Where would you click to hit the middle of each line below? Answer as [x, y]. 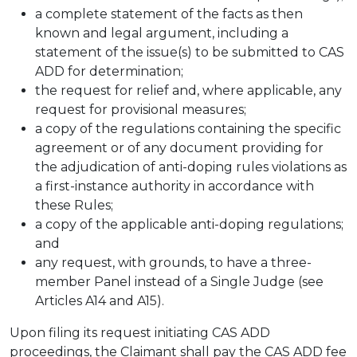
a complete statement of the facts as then [169, 14]
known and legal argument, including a [162, 33]
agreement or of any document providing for [179, 148]
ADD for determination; [109, 71]
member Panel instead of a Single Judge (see [179, 282]
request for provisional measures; [141, 110]
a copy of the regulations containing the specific [188, 129]
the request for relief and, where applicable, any [188, 90]
